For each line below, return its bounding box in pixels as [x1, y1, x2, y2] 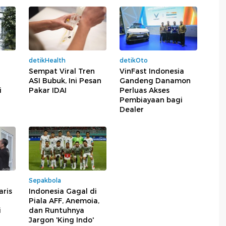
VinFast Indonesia [120, 67, 184, 76]
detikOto [120, 56, 148, 65]
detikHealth [29, 56, 66, 65]
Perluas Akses [120, 86, 169, 95]
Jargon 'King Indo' [29, 215, 94, 224]
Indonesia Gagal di [29, 186, 97, 196]
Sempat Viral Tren [29, 67, 95, 76]
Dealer [120, 105, 144, 115]
